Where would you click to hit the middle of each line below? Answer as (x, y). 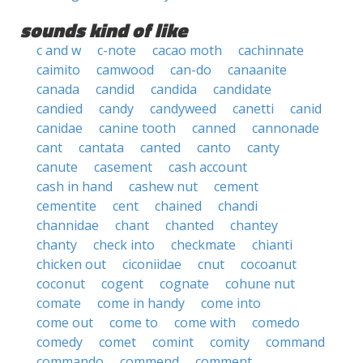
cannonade (286, 128)
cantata (101, 147)
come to (134, 322)
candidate (242, 89)
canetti (253, 109)
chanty (57, 245)
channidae (68, 225)
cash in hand (75, 186)
